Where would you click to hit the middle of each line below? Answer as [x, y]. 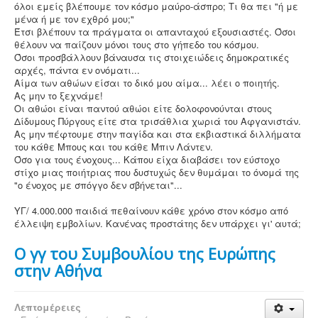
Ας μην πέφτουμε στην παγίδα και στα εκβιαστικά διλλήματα [158, 134]
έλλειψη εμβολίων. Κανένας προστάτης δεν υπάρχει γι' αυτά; [158, 223]
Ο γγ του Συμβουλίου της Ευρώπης [145, 253]
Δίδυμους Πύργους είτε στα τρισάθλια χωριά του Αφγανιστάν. [158, 121]
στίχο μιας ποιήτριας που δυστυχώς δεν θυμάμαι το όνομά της [157, 172]
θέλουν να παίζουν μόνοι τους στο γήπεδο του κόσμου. [137, 44]
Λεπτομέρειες [48, 307]
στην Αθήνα [58, 270]
